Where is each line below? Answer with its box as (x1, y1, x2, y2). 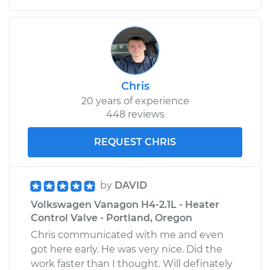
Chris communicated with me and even (31, 228, 224, 240)
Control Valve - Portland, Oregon (31, 212, 192, 224)
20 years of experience (81, 95, 189, 107)
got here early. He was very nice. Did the (31, 243, 222, 255)
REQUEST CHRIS (94, 136, 176, 148)
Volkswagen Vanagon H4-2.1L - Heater (31, 198, 219, 210)
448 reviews (105, 108, 165, 120)
